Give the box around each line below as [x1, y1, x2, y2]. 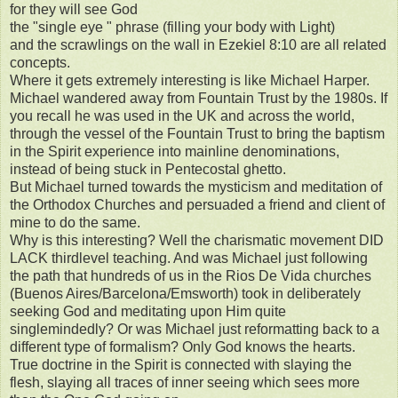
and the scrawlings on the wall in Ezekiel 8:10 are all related [10, 37, 386, 53]
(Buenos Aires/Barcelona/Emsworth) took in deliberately [10, 286, 361, 302]
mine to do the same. [10, 215, 140, 231]
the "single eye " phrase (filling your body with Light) [10, 20, 335, 36]
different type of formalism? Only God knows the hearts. [10, 339, 355, 355]
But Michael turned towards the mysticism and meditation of [10, 179, 382, 195]
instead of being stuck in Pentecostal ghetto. [10, 162, 286, 178]
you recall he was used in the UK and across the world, [10, 108, 354, 124]
